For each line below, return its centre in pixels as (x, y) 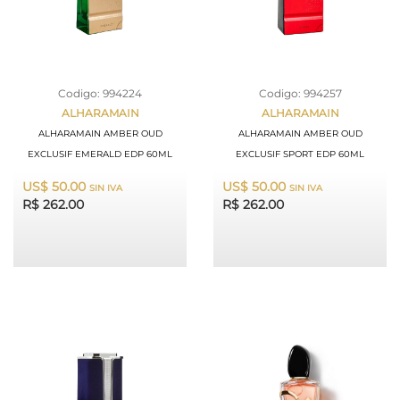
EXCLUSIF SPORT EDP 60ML (300, 154)
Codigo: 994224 (100, 93)
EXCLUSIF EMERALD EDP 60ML (100, 154)
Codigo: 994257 (300, 93)
